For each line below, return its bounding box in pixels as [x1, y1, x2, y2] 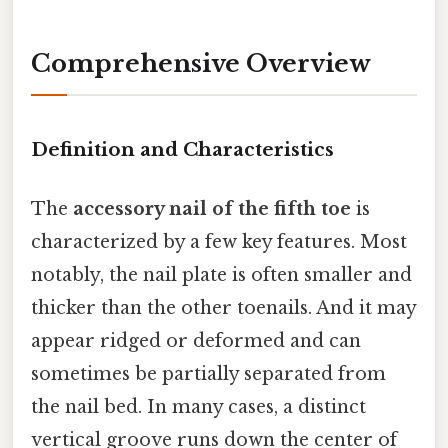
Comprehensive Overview [31, 49, 371, 79]
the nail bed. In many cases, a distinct [31, 396, 366, 419]
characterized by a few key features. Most [31, 231, 407, 254]
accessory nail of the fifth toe [73, 198, 351, 221]
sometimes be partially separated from [31, 363, 386, 386]
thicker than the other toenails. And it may [31, 297, 416, 320]
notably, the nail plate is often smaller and [31, 264, 412, 287]
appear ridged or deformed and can [31, 330, 361, 353]
